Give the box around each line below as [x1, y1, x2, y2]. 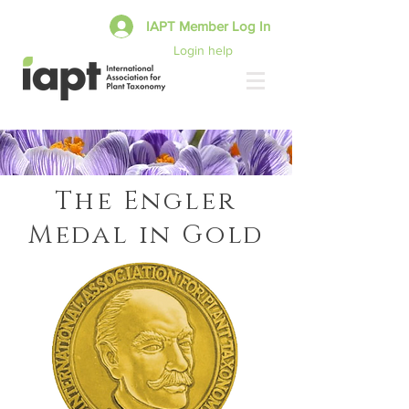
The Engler [56, 184, 236, 218]
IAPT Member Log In [146, 18, 270, 34]
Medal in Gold [27, 218, 265, 252]
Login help [173, 43, 233, 58]
